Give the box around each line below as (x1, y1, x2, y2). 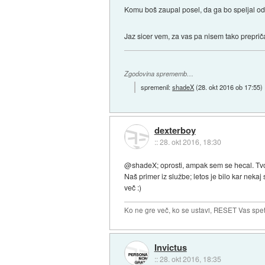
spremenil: (141, 82, 173, 92)
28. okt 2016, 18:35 (159, 253, 221, 264)
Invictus (154, 240, 187, 254)
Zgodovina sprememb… (124, 69, 194, 78)
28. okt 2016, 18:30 (159, 137, 221, 147)
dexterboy (154, 124, 196, 137)
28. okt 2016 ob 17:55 (198, 82, 261, 92)
